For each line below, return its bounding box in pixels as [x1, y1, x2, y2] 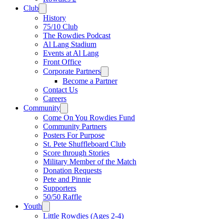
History [43, 14, 66, 22]
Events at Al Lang [43, 49, 99, 57]
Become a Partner [63, 77, 117, 85]
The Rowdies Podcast [43, 31, 110, 40]
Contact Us [43, 86, 78, 94]
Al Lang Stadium [43, 40, 96, 48]
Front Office [43, 58, 81, 66]
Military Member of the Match [43, 157, 136, 166]
